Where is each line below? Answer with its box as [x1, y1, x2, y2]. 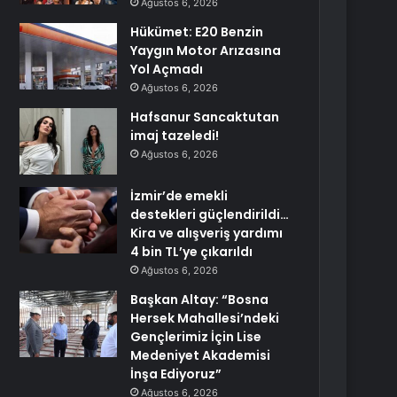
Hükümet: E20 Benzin [130, 23, 264, 41]
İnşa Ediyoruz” [130, 365, 222, 383]
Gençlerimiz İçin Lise [130, 328, 262, 346]
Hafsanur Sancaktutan [130, 108, 280, 126]
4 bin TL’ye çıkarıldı [130, 243, 253, 261]
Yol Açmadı [130, 60, 204, 78]
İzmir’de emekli [130, 187, 229, 205]
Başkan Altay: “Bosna [130, 291, 269, 308]
